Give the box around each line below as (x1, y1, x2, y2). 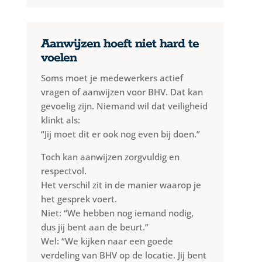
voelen (40, 49, 77, 66)
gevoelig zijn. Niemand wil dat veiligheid (40, 99, 208, 112)
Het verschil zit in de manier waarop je (40, 178, 201, 191)
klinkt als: (40, 113, 80, 126)
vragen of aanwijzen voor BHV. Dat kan (40, 85, 203, 98)
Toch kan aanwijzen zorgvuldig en (40, 150, 180, 163)
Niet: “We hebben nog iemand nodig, (40, 206, 194, 219)
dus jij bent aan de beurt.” (40, 220, 149, 233)
